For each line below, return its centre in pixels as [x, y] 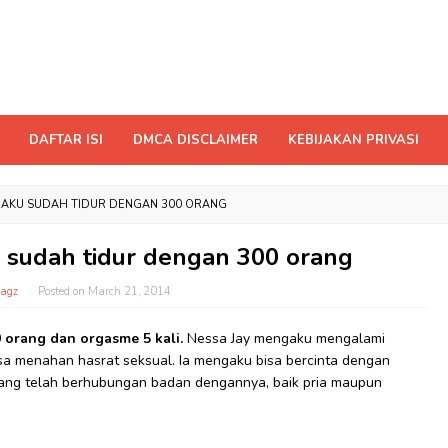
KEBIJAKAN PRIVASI [353, 139]
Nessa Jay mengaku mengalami [286, 338]
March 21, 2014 [130, 291]
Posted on [63, 291]
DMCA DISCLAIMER [195, 139]
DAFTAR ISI [66, 139]
